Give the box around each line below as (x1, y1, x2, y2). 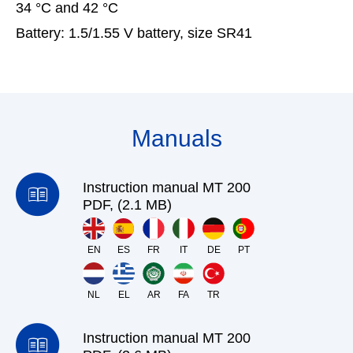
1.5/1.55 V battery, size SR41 (65, 25, 252, 42)
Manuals (131, 125, 222, 152)
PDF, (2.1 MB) (83, 197, 172, 214)
